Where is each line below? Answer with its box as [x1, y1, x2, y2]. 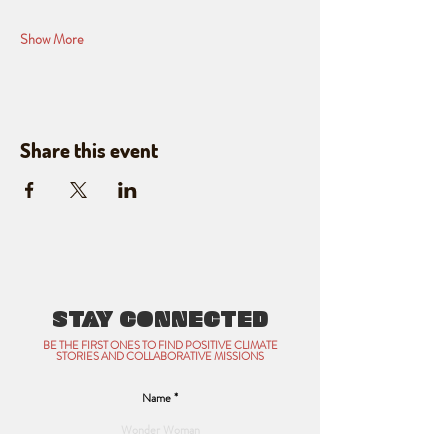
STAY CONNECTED [52, 305, 268, 334]
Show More [20, 29, 84, 49]
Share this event [20, 137, 158, 163]
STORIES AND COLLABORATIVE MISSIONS [56, 348, 264, 364]
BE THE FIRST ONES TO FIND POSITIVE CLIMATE [42, 337, 278, 353]
